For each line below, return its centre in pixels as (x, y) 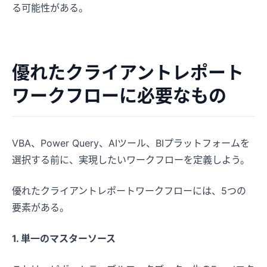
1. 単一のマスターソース (64, 238)
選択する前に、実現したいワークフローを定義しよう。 (131, 159)
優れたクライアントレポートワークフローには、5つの (129, 190)
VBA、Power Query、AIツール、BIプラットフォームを (131, 143)
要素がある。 (41, 207)
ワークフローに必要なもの (119, 95)
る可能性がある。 (50, 7)
